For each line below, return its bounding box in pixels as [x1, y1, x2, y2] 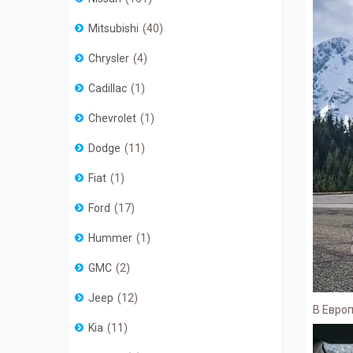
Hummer [88, 232, 132, 245]
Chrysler [88, 52, 129, 65]
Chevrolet [88, 112, 136, 125]
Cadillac [88, 82, 127, 95]
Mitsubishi [88, 22, 139, 35]
